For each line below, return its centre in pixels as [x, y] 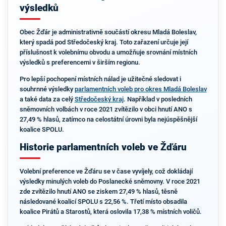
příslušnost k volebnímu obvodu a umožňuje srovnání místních [108, 52]
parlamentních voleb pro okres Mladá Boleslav [140, 89]
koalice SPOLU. [42, 129]
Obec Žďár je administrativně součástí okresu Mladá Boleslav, [108, 32]
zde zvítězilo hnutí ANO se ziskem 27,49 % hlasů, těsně [98, 192]
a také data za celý [47, 99]
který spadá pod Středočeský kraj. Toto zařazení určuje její [104, 42]
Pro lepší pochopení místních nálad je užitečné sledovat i [100, 79]
